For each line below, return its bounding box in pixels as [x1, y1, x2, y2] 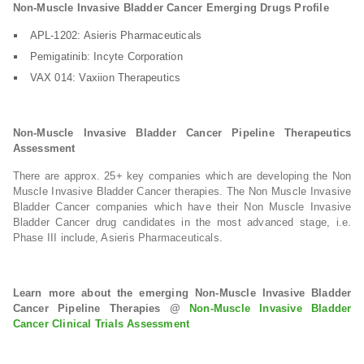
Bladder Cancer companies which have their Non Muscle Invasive [12, 201, 352, 213]
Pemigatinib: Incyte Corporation [29, 50, 183, 63]
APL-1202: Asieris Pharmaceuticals [29, 29, 202, 41]
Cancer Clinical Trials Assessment [12, 318, 190, 330]
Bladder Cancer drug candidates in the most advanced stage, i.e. [12, 216, 352, 228]
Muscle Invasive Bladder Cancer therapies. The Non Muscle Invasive [12, 185, 352, 197]
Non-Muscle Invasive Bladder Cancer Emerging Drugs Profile [12, 2, 329, 14]
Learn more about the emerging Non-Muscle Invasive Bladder [12, 287, 352, 299]
